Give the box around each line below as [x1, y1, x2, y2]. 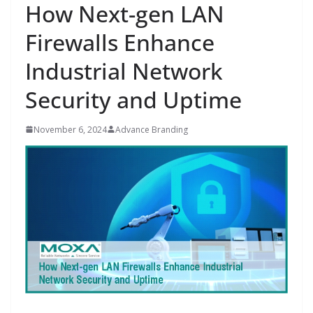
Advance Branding [115, 123, 188, 136]
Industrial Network [25, 55, 223, 86]
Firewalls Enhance [25, 27, 214, 57]
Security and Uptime [25, 84, 242, 115]
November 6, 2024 [34, 123, 107, 136]
